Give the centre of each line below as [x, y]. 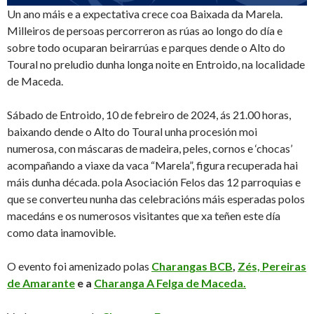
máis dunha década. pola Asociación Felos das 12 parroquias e [154, 182]
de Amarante [41, 283]
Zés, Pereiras [272, 266]
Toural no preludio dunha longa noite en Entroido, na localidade [156, 64]
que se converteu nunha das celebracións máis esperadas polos [156, 199]
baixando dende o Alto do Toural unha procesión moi [132, 132]
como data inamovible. [61, 233]
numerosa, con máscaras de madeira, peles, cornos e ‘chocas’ [150, 149]
